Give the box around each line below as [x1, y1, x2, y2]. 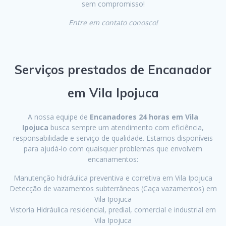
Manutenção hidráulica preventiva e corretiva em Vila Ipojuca [14, 173, 212, 183]
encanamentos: [88, 154, 138, 164]
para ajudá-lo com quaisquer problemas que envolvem [24, 144, 202, 154]
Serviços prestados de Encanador [14, 62, 212, 78]
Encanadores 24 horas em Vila [90, 112, 198, 122]
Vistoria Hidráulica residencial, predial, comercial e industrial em [10, 205, 216, 215]
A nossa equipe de [28, 112, 90, 122]
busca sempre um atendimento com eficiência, [48, 123, 204, 133]
